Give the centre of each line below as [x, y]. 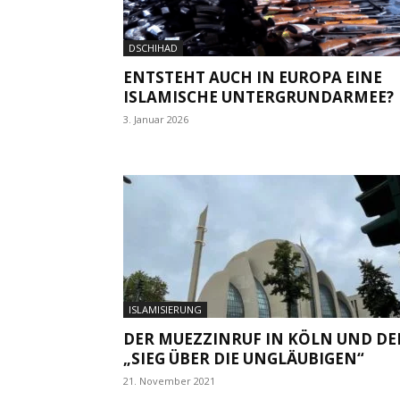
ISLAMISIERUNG [165, 309]
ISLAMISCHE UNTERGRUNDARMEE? [258, 96]
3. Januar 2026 [156, 119]
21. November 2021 [169, 380]
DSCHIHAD [153, 47]
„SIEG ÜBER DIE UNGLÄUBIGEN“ [244, 358]
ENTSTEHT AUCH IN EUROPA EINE [253, 77]
